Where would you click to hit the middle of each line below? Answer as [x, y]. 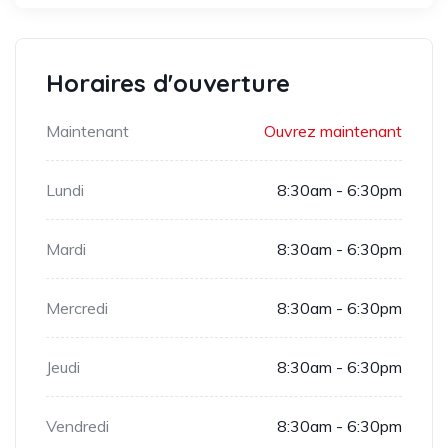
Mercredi [77, 308]
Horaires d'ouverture [168, 83]
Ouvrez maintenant [333, 131]
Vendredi [77, 426]
